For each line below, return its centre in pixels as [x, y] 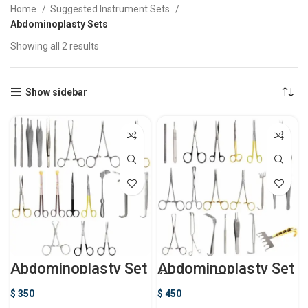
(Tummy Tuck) [206, 279]
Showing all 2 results [55, 46]
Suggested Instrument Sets [111, 9]
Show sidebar [57, 92]
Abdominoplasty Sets [59, 24]
